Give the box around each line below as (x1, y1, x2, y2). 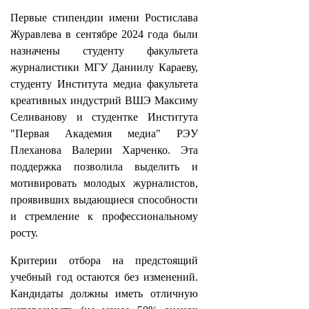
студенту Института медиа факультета (10, 78, 198, 90)
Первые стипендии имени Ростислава (10, 12, 198, 23)
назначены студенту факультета (10, 45, 198, 57)
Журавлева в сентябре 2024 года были (10, 28, 198, 40)
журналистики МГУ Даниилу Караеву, (10, 61, 198, 73)
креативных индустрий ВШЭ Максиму (10, 94, 198, 106)
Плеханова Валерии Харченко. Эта (10, 144, 198, 156)
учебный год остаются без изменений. (10, 271, 198, 283)
